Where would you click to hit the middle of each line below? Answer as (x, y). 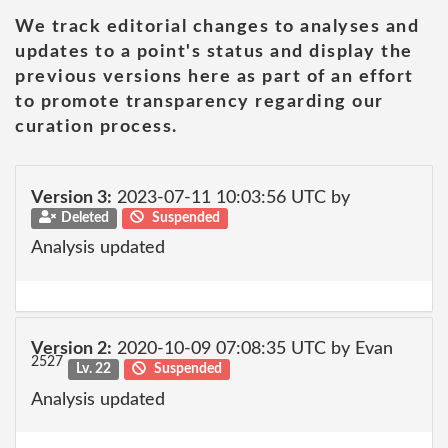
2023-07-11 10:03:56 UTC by (231, 197)
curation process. (96, 127)
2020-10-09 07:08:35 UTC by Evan (252, 349)
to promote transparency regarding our (199, 102)
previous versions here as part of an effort (214, 77)
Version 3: (71, 197)
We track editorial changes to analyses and (217, 27)
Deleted (84, 217)
